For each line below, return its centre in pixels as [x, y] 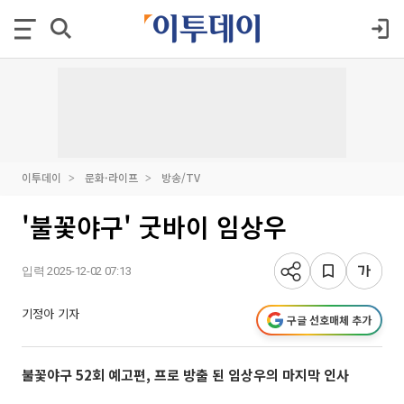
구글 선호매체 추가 [329, 320]
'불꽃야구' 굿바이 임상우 [154, 226]
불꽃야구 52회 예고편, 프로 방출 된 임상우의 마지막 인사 [185, 375]
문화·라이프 [111, 177]
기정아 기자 [50, 313]
